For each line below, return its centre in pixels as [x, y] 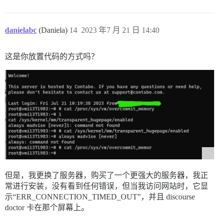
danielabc [21, 30]
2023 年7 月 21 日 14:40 [120, 30]
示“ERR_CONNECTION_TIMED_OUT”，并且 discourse [100, 197]
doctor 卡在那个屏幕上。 [47, 208]
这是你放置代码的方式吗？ [52, 56]
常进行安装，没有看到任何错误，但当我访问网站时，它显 [107, 186]
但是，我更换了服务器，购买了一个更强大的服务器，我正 [107, 175]
